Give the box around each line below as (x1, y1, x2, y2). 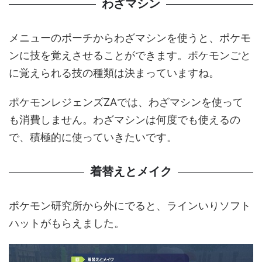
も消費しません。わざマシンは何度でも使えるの (9, 113, 240, 126)
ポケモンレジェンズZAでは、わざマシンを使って (9, 96, 243, 109)
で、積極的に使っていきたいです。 (9, 131, 177, 144)
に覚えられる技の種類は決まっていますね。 (9, 67, 219, 80)
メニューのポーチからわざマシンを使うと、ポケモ (9, 32, 251, 44)
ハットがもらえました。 (9, 217, 125, 230)
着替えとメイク (90, 165, 172, 178)
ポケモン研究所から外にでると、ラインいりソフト (9, 199, 251, 212)
